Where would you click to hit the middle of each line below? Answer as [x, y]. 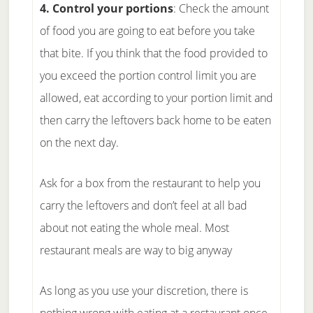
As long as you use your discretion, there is [144, 291]
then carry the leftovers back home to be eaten [155, 120]
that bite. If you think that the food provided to [153, 53]
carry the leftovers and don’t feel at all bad [143, 205]
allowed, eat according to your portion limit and [156, 98]
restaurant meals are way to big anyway [136, 250]
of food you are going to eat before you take [147, 31]
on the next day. [79, 143]
